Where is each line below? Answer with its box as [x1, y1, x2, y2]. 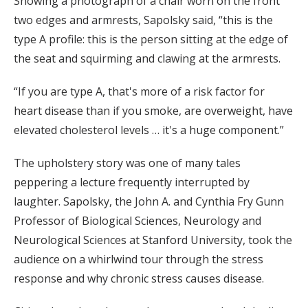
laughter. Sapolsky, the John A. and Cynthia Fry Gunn [14, 193, 284, 209]
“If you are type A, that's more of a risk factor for [14, 83, 265, 99]
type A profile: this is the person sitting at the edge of [14, 31, 288, 47]
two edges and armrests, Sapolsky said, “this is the [14, 12, 273, 27]
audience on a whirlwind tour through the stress [14, 251, 263, 267]
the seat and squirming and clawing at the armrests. [14, 50, 280, 66]
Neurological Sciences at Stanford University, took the [14, 232, 292, 247]
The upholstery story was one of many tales [14, 155, 241, 170]
